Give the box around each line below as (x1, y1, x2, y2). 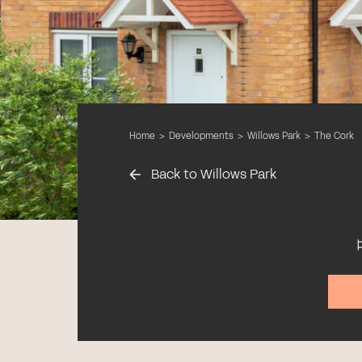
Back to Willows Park (148, 165, 276, 183)
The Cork (314, 129, 354, 142)
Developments (169, 129, 234, 142)
